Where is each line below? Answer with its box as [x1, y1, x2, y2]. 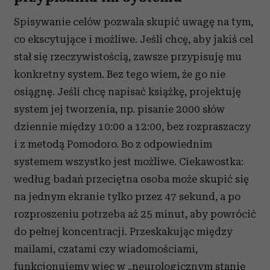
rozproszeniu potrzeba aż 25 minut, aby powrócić [14, 208, 256, 220]
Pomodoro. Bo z [67, 138, 141, 150]
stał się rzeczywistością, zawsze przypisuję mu [14, 51, 242, 63]
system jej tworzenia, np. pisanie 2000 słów [14, 103, 225, 115]
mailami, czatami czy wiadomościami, [14, 243, 198, 255]
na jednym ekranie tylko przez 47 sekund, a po [14, 190, 240, 202]
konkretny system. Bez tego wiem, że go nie [14, 68, 225, 80]
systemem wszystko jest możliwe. [14, 155, 179, 168]
